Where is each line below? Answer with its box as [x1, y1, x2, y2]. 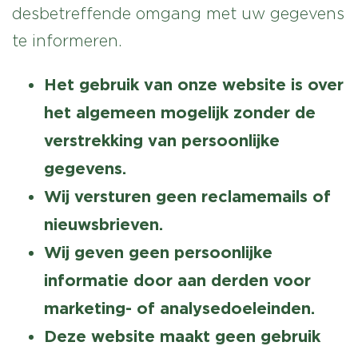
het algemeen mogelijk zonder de [44, 103, 316, 121]
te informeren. [12, 32, 122, 50]
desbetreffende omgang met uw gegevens [12, 5, 344, 22]
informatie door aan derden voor [44, 271, 311, 288]
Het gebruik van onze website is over [44, 75, 344, 93]
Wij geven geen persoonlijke [44, 243, 272, 261]
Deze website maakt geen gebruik [44, 327, 320, 344]
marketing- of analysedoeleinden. [44, 299, 315, 316]
